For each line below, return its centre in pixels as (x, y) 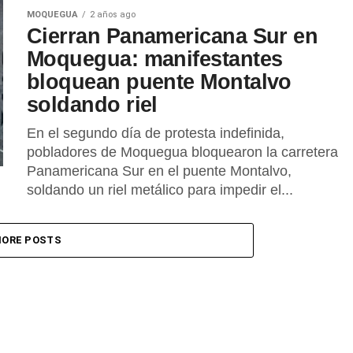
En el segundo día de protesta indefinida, (156, 133)
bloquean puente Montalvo (159, 82)
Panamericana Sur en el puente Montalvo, (159, 171)
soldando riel (92, 104)
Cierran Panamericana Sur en (173, 36)
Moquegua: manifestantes (155, 59)
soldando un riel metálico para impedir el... (160, 190)
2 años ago (113, 15)
